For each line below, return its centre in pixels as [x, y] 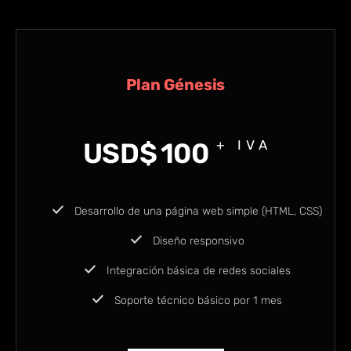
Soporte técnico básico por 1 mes [197, 301]
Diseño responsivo [197, 241]
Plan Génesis [175, 85]
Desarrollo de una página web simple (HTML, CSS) [197, 212]
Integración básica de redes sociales [197, 271]
